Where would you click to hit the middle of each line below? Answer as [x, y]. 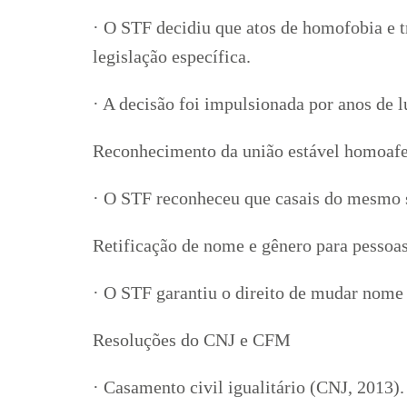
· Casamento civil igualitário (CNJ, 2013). [248, 387]
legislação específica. [172, 57]
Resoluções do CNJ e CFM [192, 340]
